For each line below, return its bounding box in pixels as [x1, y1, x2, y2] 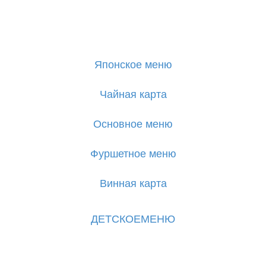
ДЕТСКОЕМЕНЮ [91, 210, 175, 226]
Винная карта [99, 175, 167, 191]
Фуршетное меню [90, 145, 176, 161]
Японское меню [94, 56, 172, 72]
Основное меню [93, 115, 173, 131]
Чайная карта [99, 85, 167, 102]
